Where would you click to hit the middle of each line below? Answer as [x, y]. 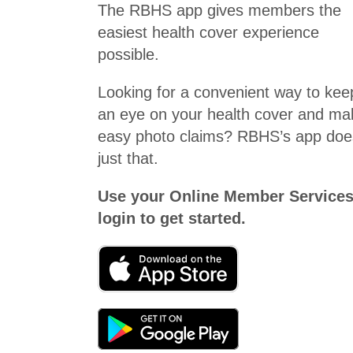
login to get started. [172, 218]
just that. [128, 158]
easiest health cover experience [209, 32]
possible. [129, 54]
